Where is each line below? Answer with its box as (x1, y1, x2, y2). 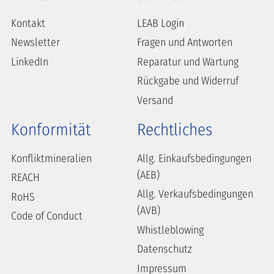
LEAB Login (137, 16, 184, 30)
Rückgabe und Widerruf (137, 74, 239, 88)
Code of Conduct (11, 209, 83, 223)
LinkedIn (11, 54, 48, 68)
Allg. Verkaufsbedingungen (137, 187, 253, 201)
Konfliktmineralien (11, 151, 92, 165)
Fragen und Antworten (137, 35, 232, 50)
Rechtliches (137, 119, 212, 139)
